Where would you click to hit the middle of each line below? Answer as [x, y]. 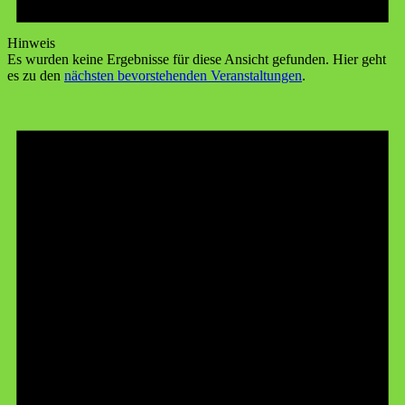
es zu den [36, 75]
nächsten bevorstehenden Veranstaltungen [183, 75]
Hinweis [31, 42]
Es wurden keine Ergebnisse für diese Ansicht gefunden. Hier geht [197, 59]
